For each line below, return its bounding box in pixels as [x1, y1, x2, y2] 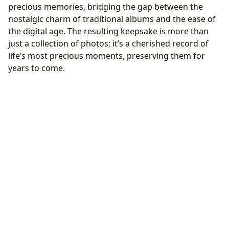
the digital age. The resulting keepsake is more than [8, 26, 209, 37]
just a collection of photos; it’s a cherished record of [8, 38, 209, 50]
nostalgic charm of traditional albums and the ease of [8, 13, 216, 25]
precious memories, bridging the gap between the [8, 1, 203, 13]
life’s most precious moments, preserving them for [8, 50, 205, 62]
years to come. [8, 62, 65, 74]
